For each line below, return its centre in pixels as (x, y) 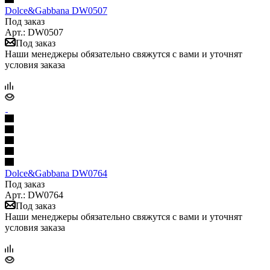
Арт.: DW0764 (34, 195)
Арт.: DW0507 (34, 32)
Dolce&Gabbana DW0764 (56, 173)
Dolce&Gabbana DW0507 (56, 10)
